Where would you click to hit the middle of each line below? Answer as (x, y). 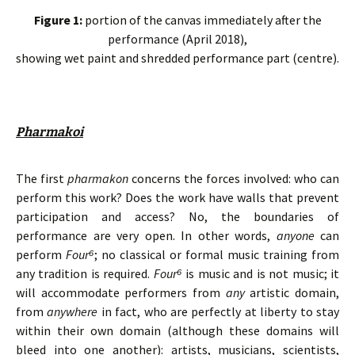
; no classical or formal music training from (217, 254)
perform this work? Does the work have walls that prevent (177, 197)
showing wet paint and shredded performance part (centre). (177, 58)
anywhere (73, 311)
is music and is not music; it (263, 273)
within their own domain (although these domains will (177, 330)
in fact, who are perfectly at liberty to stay (219, 311)
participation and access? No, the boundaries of (177, 216)
